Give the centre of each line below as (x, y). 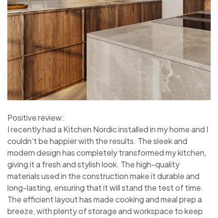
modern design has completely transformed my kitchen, (107, 153)
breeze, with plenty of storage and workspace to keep (105, 211)
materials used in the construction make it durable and (103, 176)
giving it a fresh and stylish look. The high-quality (93, 164)
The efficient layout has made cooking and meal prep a (105, 200)
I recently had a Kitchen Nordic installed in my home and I (108, 129)
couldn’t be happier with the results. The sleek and (97, 141)
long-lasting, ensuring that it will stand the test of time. (105, 188)
